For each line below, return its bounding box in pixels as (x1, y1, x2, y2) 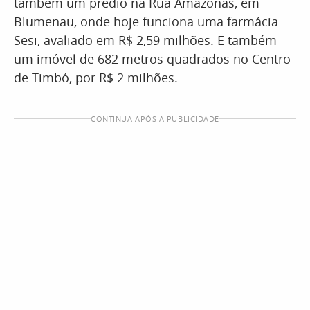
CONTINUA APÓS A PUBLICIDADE (91, 113, 219, 124)
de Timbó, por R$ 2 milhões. (14, 69, 178, 86)
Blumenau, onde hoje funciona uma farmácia (14, 13, 278, 30)
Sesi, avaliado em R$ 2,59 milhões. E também (14, 32, 277, 48)
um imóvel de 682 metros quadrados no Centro (14, 51, 291, 67)
